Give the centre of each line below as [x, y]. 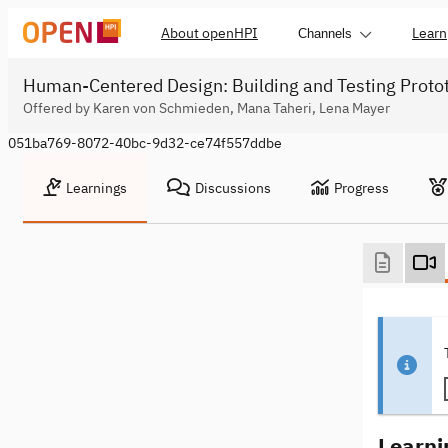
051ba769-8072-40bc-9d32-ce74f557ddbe [145, 143]
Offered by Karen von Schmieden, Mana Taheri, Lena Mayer [206, 108]
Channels [325, 33]
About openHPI [209, 33]
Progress [361, 188]
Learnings [96, 188]
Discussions [233, 188]
